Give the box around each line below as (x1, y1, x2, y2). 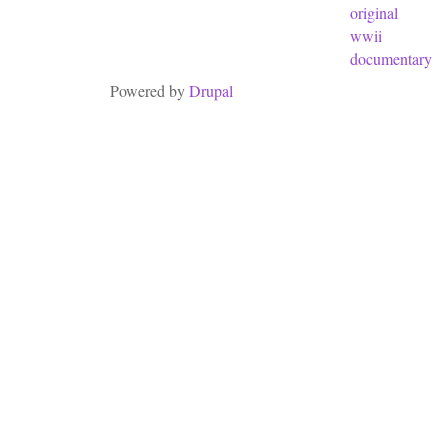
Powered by (110, 79, 189, 101)
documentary (350, 47, 432, 69)
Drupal (189, 79, 233, 101)
